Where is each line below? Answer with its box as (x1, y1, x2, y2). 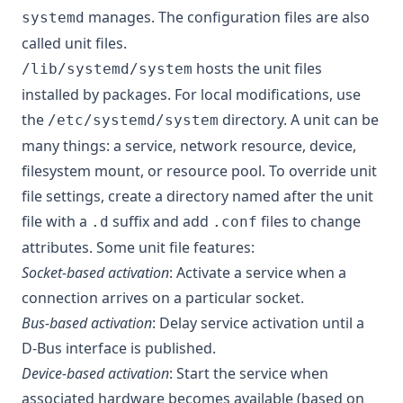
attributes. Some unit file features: (22, 237, 255, 257)
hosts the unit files (193, 58, 322, 78)
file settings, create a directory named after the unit (22, 186, 373, 206)
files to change (257, 211, 361, 231)
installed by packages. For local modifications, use (22, 85, 361, 104)
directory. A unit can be (219, 110, 379, 130)
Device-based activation (22, 363, 169, 383)
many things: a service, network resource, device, (22, 136, 356, 156)
